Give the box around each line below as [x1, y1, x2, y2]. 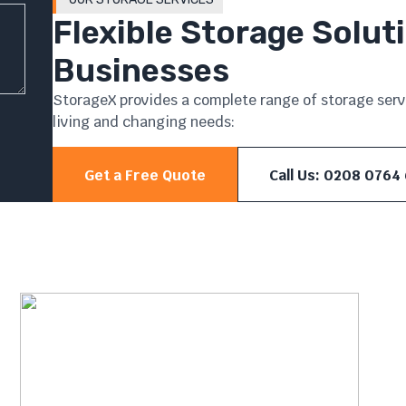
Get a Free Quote [83, 166, 206, 185]
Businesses [52, 52, 229, 90]
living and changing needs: [52, 112, 235, 131]
